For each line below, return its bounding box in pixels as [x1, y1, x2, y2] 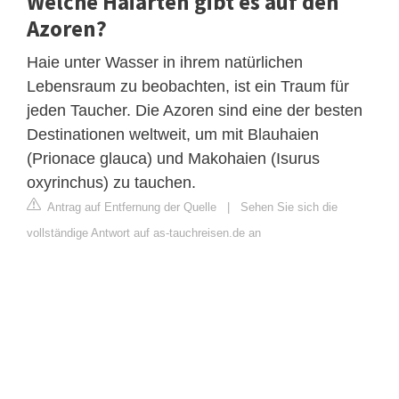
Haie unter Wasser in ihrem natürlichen [27, 53, 303, 71]
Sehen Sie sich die [240, 199, 338, 214]
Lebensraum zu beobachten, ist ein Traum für [27, 77, 349, 95]
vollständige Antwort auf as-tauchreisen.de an [27, 225, 261, 240]
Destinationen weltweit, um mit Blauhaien [27, 125, 319, 143]
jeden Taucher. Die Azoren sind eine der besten [27, 101, 362, 119]
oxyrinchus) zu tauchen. [27, 173, 196, 191]
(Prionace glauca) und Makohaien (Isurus [27, 149, 320, 167]
